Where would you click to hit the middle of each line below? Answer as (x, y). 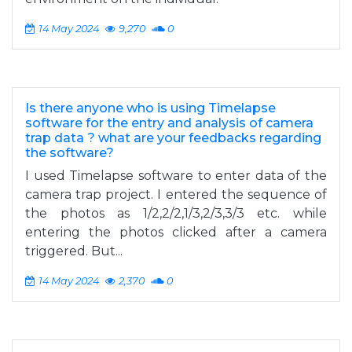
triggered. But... (74, 251)
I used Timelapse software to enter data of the (176, 176)
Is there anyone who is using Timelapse (150, 108)
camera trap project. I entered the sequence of (176, 194)
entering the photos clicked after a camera (176, 232)
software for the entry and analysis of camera (169, 123)
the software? (70, 153)
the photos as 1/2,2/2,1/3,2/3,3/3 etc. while (176, 213)
